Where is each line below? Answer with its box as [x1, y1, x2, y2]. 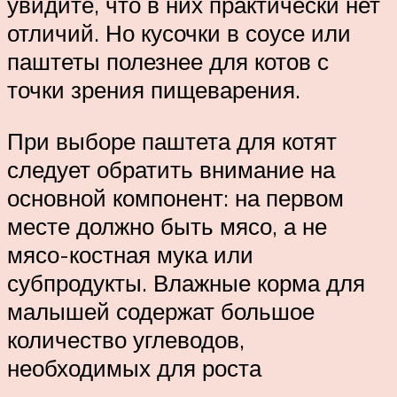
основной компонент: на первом [7, 183, 344, 212]
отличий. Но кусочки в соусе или [7, 19, 351, 48]
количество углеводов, [7, 324, 245, 354]
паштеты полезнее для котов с [7, 47, 329, 76]
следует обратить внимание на [7, 154, 335, 183]
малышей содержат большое [7, 296, 315, 325]
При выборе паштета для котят [7, 126, 337, 155]
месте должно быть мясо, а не [7, 211, 327, 240]
